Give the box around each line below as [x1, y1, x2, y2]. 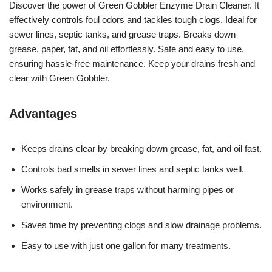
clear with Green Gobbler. [9, 72, 110, 83]
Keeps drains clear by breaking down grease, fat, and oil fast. [21, 143, 262, 154]
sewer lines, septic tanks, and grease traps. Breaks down [9, 29, 236, 39]
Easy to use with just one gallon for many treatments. [21, 240, 231, 251]
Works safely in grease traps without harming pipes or [21, 184, 234, 195]
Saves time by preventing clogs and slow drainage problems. [21, 219, 262, 230]
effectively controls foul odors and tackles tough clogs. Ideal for [9, 14, 257, 25]
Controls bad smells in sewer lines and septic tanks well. [21, 163, 244, 174]
